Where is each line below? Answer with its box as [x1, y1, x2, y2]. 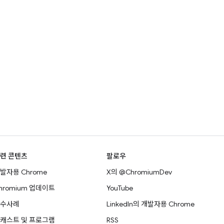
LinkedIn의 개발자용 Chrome [106, 199, 195, 208]
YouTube [106, 183, 133, 192]
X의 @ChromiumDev [106, 167, 172, 176]
